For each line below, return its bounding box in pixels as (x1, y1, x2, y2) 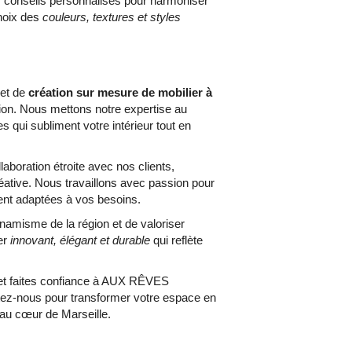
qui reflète (150, 233, 203, 247)
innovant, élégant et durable (10, 233, 151, 247)
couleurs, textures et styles (42, 10, 181, 24)
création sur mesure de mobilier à (28, 86, 213, 99)
